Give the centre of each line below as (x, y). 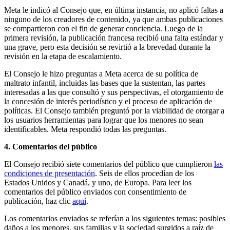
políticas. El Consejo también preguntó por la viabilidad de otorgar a (114, 111)
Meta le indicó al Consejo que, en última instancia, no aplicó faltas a (114, 10)
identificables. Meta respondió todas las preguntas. (85, 129)
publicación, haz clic (38, 201)
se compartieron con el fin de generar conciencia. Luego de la (103, 29)
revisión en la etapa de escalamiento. (63, 56)
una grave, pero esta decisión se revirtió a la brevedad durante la (107, 47)
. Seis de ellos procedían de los (145, 174)
